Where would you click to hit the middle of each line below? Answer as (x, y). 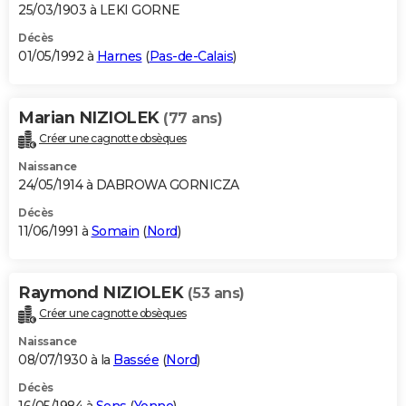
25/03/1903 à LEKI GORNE (99, 10)
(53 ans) (216, 294)
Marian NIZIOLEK (91, 118)
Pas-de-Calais (191, 57)
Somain (115, 232)
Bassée (136, 360)
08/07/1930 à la (66, 360)
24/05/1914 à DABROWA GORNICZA (129, 185)
